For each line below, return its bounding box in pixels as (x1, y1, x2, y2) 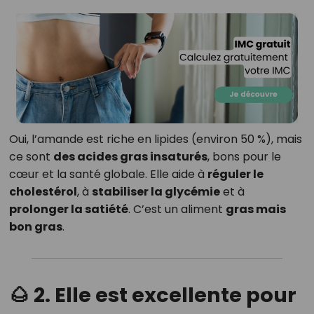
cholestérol (8, 184, 77, 200)
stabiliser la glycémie (91, 184, 220, 200)
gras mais (225, 201, 286, 218)
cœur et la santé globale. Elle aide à (8, 166, 207, 183)
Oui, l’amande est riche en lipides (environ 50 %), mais (8, 131, 302, 148)
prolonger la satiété (8, 201, 128, 218)
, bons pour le (207, 149, 281, 165)
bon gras (8, 219, 62, 235)
